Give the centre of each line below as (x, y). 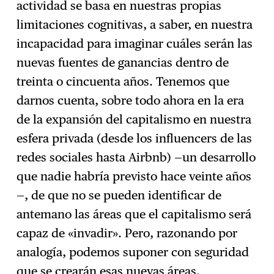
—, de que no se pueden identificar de (119, 195)
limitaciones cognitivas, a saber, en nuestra (135, 24)
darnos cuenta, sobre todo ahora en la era (131, 100)
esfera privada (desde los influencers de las (135, 138)
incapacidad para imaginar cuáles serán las (135, 43)
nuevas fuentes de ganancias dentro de (123, 62)
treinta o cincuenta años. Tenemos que (123, 81)
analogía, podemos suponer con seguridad (133, 252)
